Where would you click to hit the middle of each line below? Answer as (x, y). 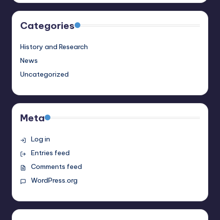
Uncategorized (44, 74)
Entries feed (50, 153)
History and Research (54, 47)
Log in (40, 139)
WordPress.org (54, 180)
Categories (47, 26)
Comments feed (56, 167)
